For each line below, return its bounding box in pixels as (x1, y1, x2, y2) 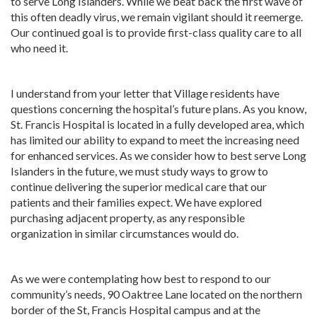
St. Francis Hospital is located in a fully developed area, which (11, 117, 304, 131)
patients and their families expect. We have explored (11, 195, 262, 209)
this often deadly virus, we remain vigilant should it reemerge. (11, 9, 303, 23)
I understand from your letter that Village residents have (11, 86, 279, 100)
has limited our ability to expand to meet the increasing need (11, 132, 299, 146)
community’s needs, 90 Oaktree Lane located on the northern (11, 287, 302, 301)
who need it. (11, 40, 68, 54)
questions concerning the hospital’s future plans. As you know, (11, 101, 306, 115)
